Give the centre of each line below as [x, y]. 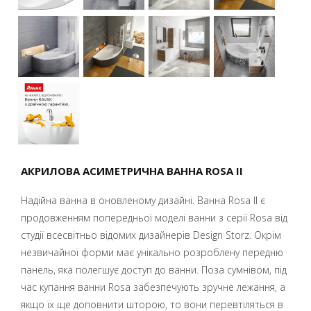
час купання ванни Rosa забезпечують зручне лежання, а [153, 287]
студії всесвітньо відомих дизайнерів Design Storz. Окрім [151, 235]
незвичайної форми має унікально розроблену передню [152, 252]
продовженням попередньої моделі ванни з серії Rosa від [154, 217]
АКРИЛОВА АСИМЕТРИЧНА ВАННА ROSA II [132, 170]
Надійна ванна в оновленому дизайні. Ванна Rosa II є [143, 200]
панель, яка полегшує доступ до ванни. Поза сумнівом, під [154, 269]
